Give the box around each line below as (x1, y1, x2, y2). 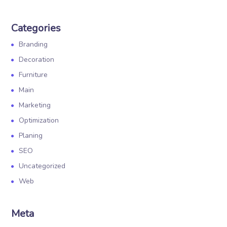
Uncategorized (19, 161, 66, 171)
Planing (19, 131, 43, 140)
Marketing (19, 100, 51, 110)
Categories (11, 21, 61, 35)
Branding (19, 40, 48, 49)
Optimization (19, 116, 59, 125)
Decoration (19, 55, 55, 64)
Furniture (19, 70, 48, 80)
